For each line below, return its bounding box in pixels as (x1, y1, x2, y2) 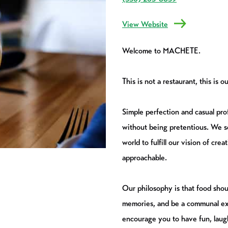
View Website (122, 19, 168, 29)
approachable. (122, 152, 167, 162)
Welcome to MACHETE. (122, 45, 201, 55)
